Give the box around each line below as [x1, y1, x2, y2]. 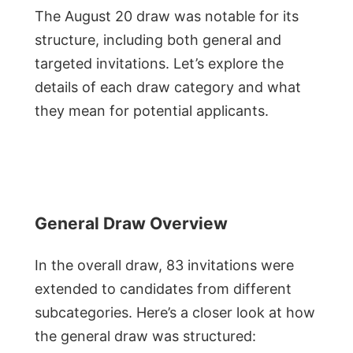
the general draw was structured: [35, 327, 256, 344]
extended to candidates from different [35, 280, 292, 297]
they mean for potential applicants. [35, 102, 269, 119]
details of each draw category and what [35, 78, 301, 95]
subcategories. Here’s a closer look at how [35, 303, 315, 321]
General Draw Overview [35, 213, 228, 233]
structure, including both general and [35, 31, 281, 48]
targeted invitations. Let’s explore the [35, 54, 284, 72]
